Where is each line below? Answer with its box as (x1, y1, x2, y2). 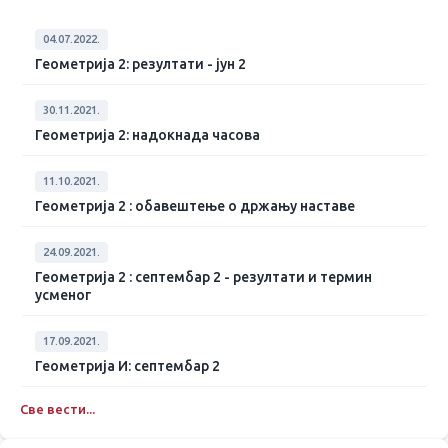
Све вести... (20, 402, 95, 416)
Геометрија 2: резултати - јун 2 (35, 56, 246, 72)
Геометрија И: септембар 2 (35, 358, 220, 374)
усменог (35, 287, 91, 303)
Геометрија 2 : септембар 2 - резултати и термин (35, 269, 372, 285)
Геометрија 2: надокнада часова (35, 127, 260, 143)
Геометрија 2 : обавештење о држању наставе (35, 198, 355, 214)
